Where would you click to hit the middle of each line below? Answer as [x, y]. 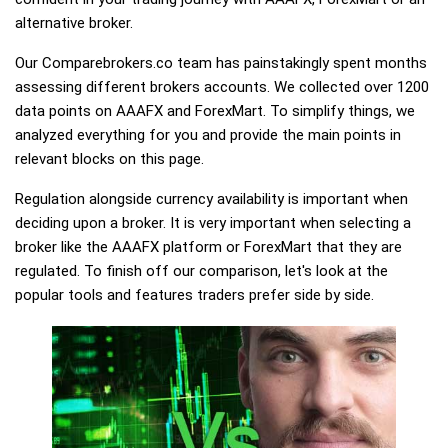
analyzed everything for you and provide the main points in [208, 135]
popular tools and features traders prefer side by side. [194, 295]
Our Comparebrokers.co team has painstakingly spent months [221, 63]
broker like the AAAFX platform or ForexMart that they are [208, 247]
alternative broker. [74, 23]
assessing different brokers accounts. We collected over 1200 [222, 87]
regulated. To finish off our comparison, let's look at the [201, 271]
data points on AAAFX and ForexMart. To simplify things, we [215, 111]
